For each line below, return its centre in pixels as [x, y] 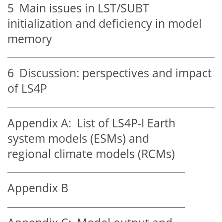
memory [30, 39]
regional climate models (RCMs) [91, 154]
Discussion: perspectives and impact [113, 73]
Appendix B [38, 188]
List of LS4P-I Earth [123, 123]
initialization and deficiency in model [105, 23]
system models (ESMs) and [78, 138]
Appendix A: [39, 123]
